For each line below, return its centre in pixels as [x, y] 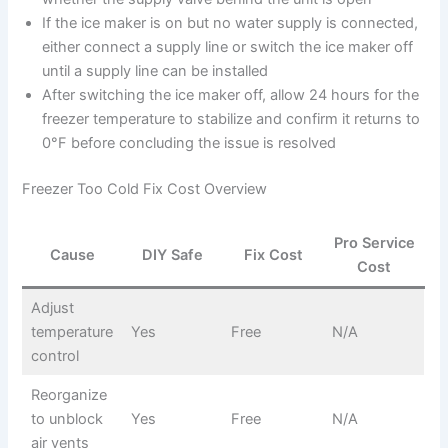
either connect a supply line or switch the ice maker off [228, 47]
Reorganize [68, 394]
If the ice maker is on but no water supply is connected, [230, 23]
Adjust [52, 307]
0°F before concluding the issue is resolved [189, 143]
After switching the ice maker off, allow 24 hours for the [231, 95]
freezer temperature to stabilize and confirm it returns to [231, 119]
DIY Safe [173, 254]
